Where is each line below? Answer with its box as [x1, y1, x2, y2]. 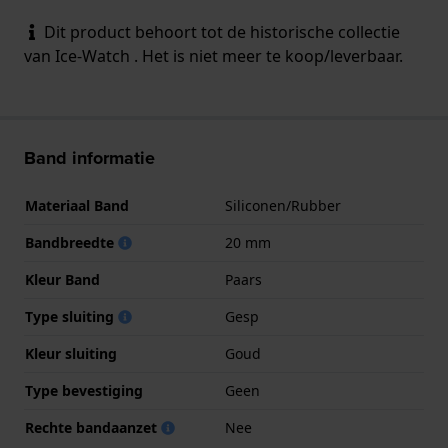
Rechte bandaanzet [25, 417, 161, 437]
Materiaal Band [25, 195, 129, 215]
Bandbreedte [25, 232, 118, 252]
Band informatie [24, 144, 155, 171]
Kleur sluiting [25, 343, 117, 363]
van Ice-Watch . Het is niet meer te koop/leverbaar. [24, 44, 403, 67]
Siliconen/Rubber [225, 195, 341, 215]
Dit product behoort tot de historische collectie [40, 20, 400, 43]
